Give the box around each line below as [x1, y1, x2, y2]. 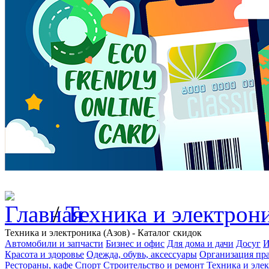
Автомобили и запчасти [5, 238, 103, 249]
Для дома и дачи [167, 238, 234, 249]
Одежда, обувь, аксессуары [86, 249, 197, 259]
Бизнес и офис [106, 238, 165, 249]
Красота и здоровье [5, 249, 84, 259]
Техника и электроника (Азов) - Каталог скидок [5, 228, 202, 238]
